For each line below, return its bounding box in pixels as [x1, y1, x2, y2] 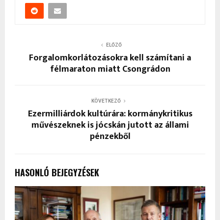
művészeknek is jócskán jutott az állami [31, 118, 189, 133]
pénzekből [89, 129, 131, 144]
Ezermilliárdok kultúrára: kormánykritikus [27, 107, 192, 122]
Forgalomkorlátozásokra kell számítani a [29, 51, 191, 66]
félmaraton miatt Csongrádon [50, 62, 170, 77]
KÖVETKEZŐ [91, 98, 121, 104]
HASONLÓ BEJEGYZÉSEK [15, 166, 99, 179]
